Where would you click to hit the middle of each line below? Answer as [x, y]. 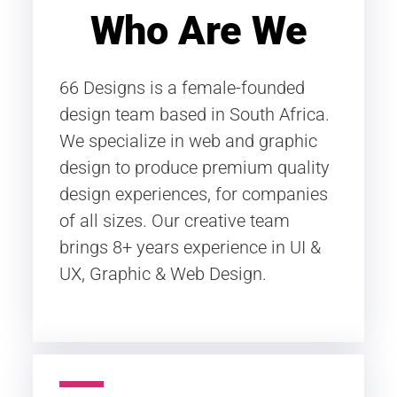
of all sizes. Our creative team [175, 221]
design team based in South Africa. [195, 114]
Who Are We [198, 31]
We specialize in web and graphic [188, 141]
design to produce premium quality [195, 167]
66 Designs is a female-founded [182, 88]
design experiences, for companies [194, 194]
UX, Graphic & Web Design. [163, 274]
